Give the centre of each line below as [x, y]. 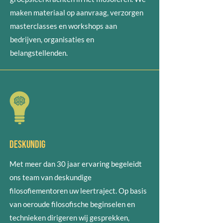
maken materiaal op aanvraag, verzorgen [77, 12]
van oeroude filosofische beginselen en [72, 204]
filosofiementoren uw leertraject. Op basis [78, 191]
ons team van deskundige [51, 177]
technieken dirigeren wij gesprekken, [69, 218]
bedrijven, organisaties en [52, 39]
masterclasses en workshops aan [63, 26]
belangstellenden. [39, 53]
